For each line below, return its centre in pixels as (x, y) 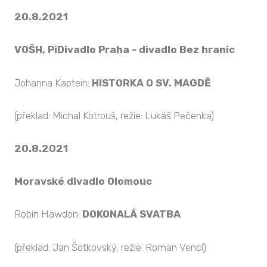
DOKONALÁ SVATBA (131, 214)
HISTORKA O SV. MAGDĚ (151, 83)
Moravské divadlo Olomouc (83, 181)
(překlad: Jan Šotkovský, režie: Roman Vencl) (110, 247)
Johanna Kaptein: (53, 83)
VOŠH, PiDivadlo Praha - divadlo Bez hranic (125, 50)
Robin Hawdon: (48, 214)
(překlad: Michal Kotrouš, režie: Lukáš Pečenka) (114, 115)
